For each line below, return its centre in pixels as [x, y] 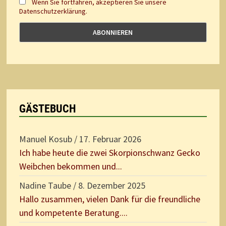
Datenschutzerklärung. [53, 11]
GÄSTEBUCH [47, 108]
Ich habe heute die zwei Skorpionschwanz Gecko [109, 152]
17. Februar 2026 [110, 139]
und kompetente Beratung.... [73, 212]
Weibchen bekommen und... [70, 166]
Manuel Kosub [45, 139]
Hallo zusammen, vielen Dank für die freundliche [109, 199]
